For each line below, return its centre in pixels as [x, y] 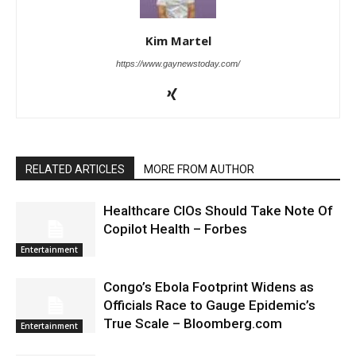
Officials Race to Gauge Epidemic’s [209, 306]
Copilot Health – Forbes [175, 229]
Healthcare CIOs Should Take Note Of [218, 211]
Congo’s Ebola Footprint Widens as [209, 287]
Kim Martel [178, 41]
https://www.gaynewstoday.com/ [178, 64]
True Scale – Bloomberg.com [193, 324]
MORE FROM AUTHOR [199, 170]
